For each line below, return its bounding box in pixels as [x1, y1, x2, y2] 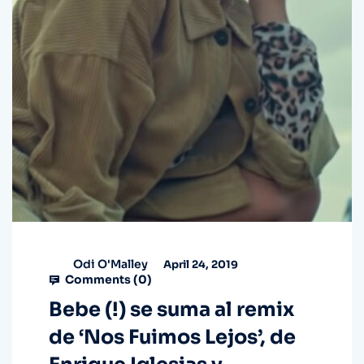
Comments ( [63, 272, 138, 288]
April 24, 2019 [161, 257, 238, 271]
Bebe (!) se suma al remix [49, 297, 294, 323]
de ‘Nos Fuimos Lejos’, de [49, 325, 296, 350]
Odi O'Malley [73, 256, 148, 271]
